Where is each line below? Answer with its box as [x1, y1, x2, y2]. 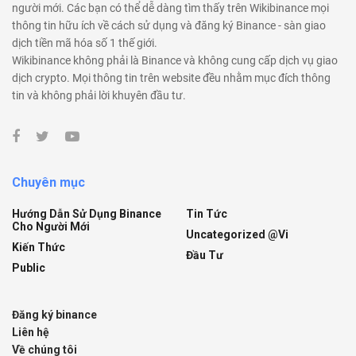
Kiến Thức [12, 240, 65, 253]
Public [12, 261, 45, 274]
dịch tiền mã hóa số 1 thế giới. [12, 36, 157, 49]
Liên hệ [12, 325, 49, 339]
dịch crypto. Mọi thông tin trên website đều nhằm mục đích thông [12, 71, 331, 84]
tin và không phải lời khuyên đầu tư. [12, 88, 186, 102]
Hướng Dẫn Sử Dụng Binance [12, 207, 161, 220]
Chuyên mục [12, 174, 85, 190]
